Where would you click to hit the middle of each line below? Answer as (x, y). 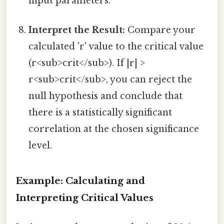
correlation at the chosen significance (114, 129)
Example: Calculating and (80, 181)
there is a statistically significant (100, 113)
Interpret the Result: (77, 30)
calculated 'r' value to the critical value (116, 47)
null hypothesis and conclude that (106, 96)
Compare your (160, 30)
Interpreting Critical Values (84, 198)
